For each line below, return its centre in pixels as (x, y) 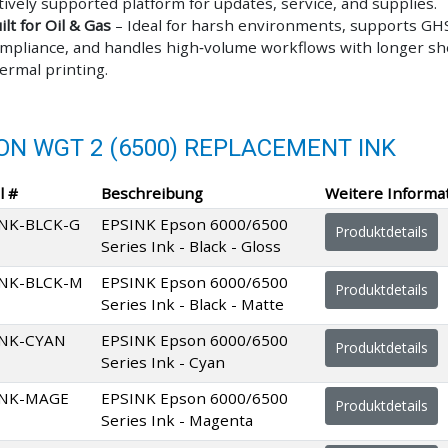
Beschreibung (152, 192)
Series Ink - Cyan (163, 361)
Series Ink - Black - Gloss (191, 245)
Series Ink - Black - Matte (192, 303)
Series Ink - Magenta (177, 419)
